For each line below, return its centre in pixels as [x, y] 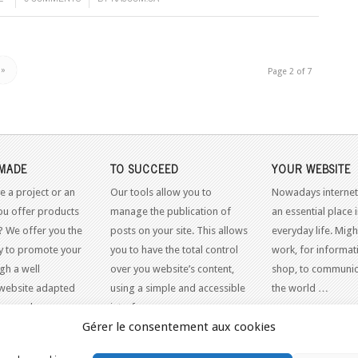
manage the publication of [170, 212]
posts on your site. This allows [179, 231]
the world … [300, 288]
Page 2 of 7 [290, 72]
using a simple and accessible [177, 288]
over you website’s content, [172, 269]
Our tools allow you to [161, 193]
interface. [131, 308]
